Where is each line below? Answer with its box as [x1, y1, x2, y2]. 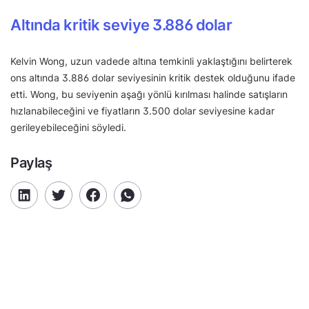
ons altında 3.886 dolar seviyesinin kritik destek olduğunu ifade [10, 71, 295, 83]
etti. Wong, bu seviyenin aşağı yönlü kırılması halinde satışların [10, 88, 288, 100]
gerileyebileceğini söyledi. [10, 121, 126, 133]
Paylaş [10, 154, 52, 171]
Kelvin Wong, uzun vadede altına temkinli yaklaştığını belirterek [10, 54, 292, 67]
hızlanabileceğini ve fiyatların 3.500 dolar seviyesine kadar [10, 104, 275, 117]
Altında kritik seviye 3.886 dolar [10, 15, 232, 34]
